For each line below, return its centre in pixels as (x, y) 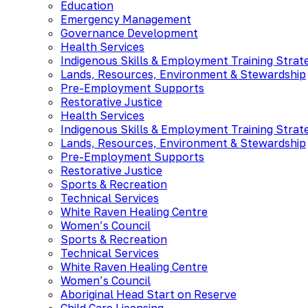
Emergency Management (126, 19)
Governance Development (129, 33)
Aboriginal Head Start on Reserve (148, 294)
